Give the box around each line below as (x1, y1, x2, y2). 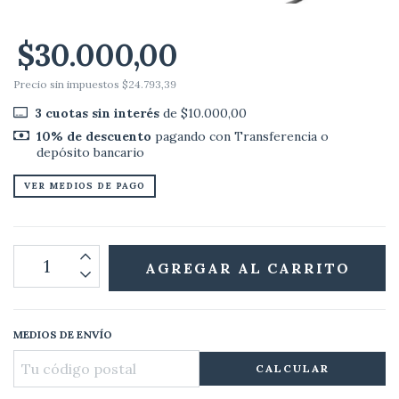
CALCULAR (256, 361, 330, 375)
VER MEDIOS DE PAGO (24, 179, 145, 191)
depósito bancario (36, 143, 144, 160)
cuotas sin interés (41, 104, 159, 121)
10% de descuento (36, 127, 151, 144)
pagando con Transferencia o (151, 127, 329, 144)
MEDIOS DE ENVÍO (13, 327, 112, 341)
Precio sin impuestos (13, 77, 122, 91)
